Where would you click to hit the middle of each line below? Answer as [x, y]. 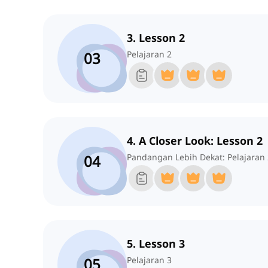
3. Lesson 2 [156, 38]
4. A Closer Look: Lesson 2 [195, 141]
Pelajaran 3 [149, 260]
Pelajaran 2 [149, 54]
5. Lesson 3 [156, 244]
